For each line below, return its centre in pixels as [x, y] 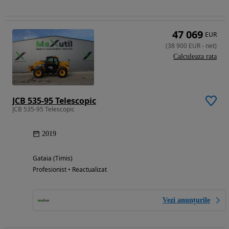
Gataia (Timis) [53, 158]
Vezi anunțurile [186, 200]
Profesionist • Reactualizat [70, 169]
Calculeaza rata [195, 56]
